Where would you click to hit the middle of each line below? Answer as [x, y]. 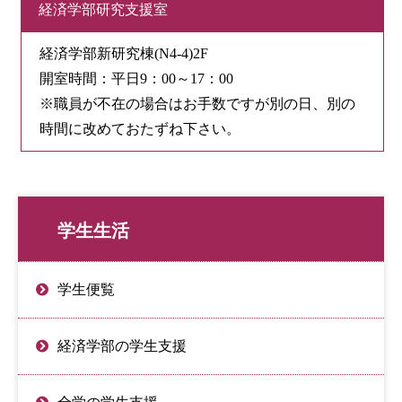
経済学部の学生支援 [122, 345]
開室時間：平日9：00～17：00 [136, 78]
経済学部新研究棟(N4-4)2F [124, 53]
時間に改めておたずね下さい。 [140, 128]
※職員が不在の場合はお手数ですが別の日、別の [197, 103]
